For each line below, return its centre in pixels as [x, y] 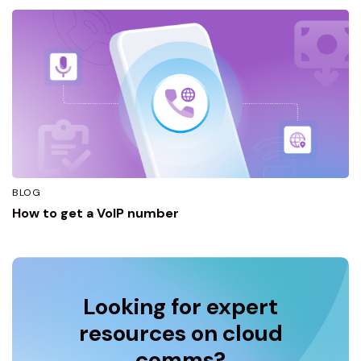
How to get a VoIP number [95, 213]
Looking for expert [180, 306]
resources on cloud [180, 333]
